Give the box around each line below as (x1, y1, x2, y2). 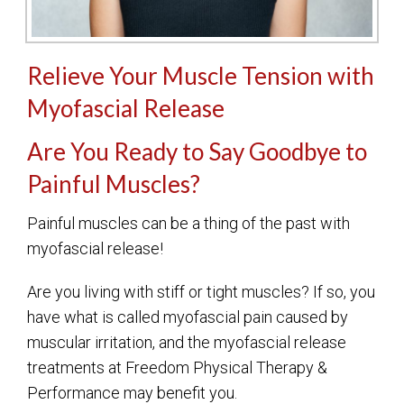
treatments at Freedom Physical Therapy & (27, 357, 327, 377)
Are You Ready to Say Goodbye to (27, 136, 367, 166)
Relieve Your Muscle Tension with (27, 60, 374, 90)
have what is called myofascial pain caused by (27, 307, 348, 326)
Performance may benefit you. (27, 382, 237, 402)
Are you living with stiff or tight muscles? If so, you (27, 281, 375, 301)
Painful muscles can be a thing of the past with (27, 213, 350, 233)
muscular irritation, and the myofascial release (27, 332, 346, 352)
